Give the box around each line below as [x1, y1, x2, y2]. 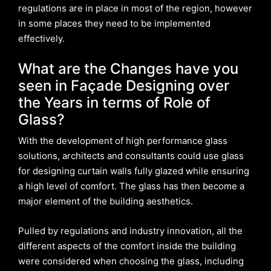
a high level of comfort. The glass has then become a [18, 180, 244, 192]
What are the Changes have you [18, 60, 238, 78]
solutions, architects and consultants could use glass [18, 150, 244, 162]
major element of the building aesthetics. [18, 195, 193, 207]
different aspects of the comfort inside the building [18, 240, 236, 252]
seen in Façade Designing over [18, 77, 229, 95]
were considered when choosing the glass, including [18, 255, 244, 267]
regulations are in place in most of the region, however [18, 2, 252, 15]
